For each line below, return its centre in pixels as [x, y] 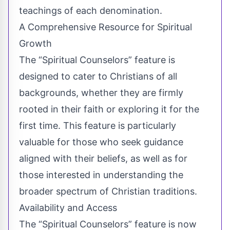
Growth [35, 43]
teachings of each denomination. [91, 10]
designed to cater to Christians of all [98, 76]
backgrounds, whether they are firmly [101, 92]
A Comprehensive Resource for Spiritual [106, 27]
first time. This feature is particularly [98, 125]
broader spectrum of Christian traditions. [108, 191]
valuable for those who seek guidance [101, 142]
